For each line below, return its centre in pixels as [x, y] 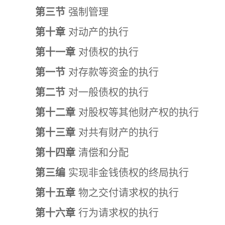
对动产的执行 [97, 32]
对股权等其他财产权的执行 [137, 113]
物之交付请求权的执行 [127, 193]
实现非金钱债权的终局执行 [127, 173]
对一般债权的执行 [107, 92]
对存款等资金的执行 [112, 72]
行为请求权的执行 [117, 213]
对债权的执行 [107, 52]
